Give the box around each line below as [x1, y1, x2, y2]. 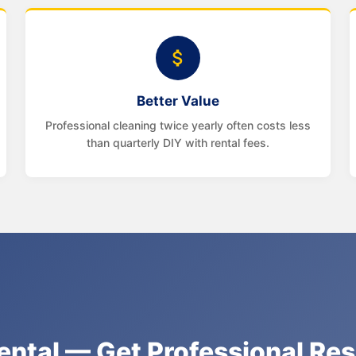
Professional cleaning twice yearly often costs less [45, 118, 311, 132]
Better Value [137, 93, 219, 109]
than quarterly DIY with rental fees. [87, 136, 269, 149]
